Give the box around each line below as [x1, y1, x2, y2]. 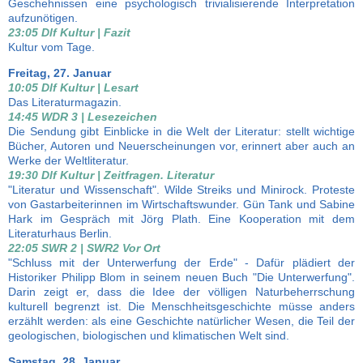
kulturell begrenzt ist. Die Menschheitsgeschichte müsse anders [8, 300, 355, 313]
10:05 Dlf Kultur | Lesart [8, 81, 139, 94]
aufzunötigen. [8, 11, 78, 24]
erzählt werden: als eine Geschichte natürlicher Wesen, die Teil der [8, 314, 355, 327]
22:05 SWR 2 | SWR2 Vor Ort [8, 241, 160, 254]
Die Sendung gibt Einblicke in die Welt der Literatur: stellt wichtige [8, 125, 355, 138]
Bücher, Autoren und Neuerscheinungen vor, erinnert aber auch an [8, 139, 355, 152]
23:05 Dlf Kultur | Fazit [8, 26, 130, 39]
